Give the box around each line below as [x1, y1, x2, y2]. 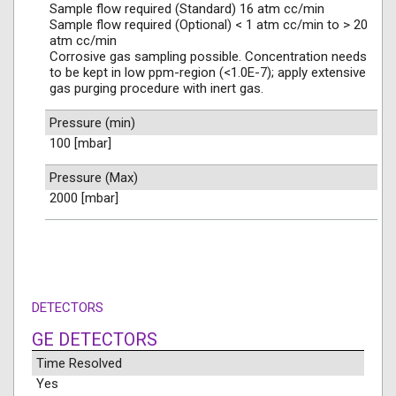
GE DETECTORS [32, 329, 157, 350]
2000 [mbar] [49, 190, 118, 206]
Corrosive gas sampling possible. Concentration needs [49, 49, 367, 65]
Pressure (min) [49, 115, 135, 131]
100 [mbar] [49, 135, 111, 151]
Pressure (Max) [49, 170, 138, 186]
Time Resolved [36, 355, 122, 371]
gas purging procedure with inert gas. [49, 80, 263, 96]
